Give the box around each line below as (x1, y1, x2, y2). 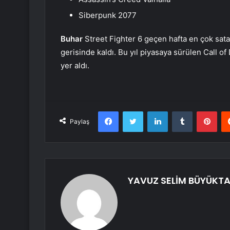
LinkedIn (167, 107, 194, 116)
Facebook (118, 107, 149, 116)
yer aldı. (61, 61, 89, 71)
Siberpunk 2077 (79, 10, 137, 21)
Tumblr (192, 107, 214, 116)
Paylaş (70, 118, 89, 126)
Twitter (143, 107, 165, 116)
